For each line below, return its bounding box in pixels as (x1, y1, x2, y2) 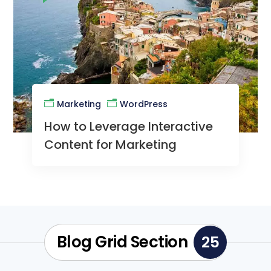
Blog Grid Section (56, 231, 188, 253)
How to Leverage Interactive (44, 118, 213, 135)
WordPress (119, 98, 168, 111)
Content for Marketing (44, 136, 177, 154)
